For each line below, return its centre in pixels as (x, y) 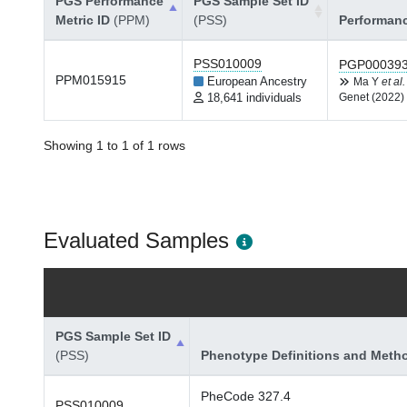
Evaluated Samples (136, 240)
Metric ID (84, 20)
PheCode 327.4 (246, 396)
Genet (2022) (372, 97)
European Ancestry (257, 82)
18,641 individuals (254, 98)
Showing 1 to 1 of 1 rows (114, 145)
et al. (393, 82)
